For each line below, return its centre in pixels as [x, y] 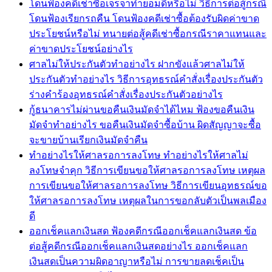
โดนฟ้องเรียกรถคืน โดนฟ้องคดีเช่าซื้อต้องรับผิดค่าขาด [144, 18]
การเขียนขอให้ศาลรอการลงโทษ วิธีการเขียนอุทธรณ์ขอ [148, 185]
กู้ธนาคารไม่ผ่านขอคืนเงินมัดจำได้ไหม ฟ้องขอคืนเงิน [142, 109]
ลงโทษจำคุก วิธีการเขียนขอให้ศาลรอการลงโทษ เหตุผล [147, 170]
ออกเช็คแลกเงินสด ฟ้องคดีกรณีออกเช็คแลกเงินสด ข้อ [143, 231]
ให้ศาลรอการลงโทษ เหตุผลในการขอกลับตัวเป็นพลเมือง [148, 200]
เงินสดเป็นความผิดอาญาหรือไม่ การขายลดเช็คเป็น [137, 261]
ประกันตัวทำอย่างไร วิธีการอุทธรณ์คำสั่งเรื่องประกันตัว [146, 79]
